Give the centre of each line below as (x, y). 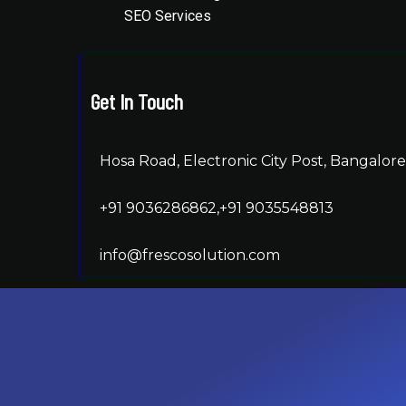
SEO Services (168, 16)
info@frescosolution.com (190, 256)
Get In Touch (137, 101)
